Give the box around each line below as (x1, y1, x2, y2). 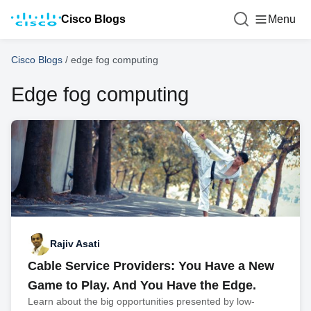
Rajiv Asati (50, 238, 100, 250)
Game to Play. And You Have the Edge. (28, 278, 256, 292)
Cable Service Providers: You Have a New (28, 258, 274, 273)
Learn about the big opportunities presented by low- (28, 295, 255, 307)
